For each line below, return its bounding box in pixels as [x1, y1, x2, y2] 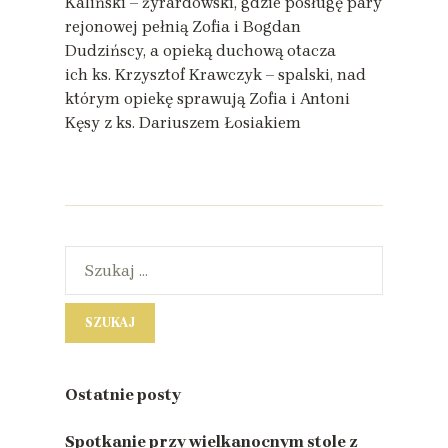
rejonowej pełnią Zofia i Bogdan [65, 16, 301, 36]
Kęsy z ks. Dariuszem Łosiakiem [65, 112, 301, 132]
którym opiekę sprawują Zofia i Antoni [65, 88, 350, 108]
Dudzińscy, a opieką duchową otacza [65, 40, 336, 60]
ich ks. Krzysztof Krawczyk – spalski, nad [65, 64, 366, 84]
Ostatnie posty [65, 384, 181, 404]
